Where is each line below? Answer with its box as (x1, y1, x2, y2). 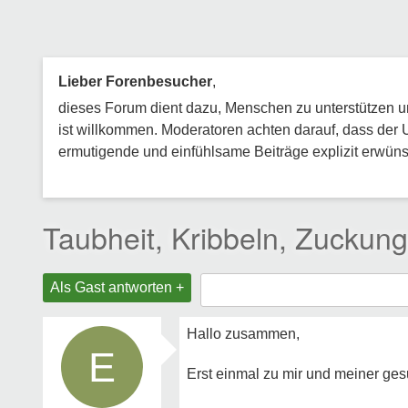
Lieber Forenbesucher (58, 74, 212, 89)
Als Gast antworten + (50, 280, 184, 295)
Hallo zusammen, (187, 326, 300, 342)
